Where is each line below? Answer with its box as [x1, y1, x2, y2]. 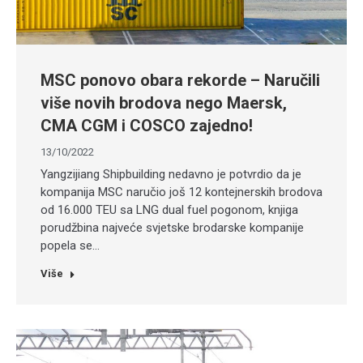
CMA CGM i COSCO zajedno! [41, 116, 253, 136]
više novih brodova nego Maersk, [41, 93, 287, 113]
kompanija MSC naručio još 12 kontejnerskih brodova [41, 185, 322, 200]
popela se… [41, 238, 100, 254]
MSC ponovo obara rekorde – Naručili [41, 70, 320, 91]
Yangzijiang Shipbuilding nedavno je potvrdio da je [41, 167, 301, 182]
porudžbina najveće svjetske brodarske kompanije [41, 220, 304, 236]
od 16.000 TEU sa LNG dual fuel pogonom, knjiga [41, 203, 298, 218]
